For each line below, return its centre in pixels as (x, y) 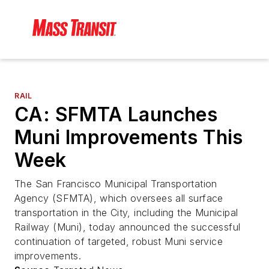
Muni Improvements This (129, 138)
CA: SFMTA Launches (116, 115)
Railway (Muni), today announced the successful (128, 227)
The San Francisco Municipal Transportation (116, 184)
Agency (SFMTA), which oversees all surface (119, 198)
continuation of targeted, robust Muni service (119, 242)
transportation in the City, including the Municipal (126, 213)
